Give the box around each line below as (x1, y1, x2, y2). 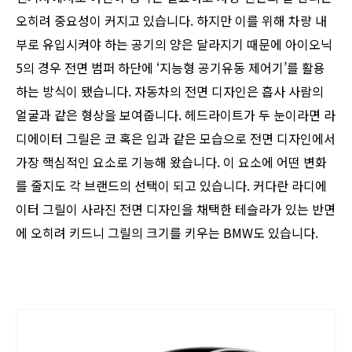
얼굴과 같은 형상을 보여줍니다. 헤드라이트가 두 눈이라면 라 (16, 104, 335, 124)
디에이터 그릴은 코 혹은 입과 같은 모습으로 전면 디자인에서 (16, 128, 335, 148)
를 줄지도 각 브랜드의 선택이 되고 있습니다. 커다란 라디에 (16, 175, 327, 195)
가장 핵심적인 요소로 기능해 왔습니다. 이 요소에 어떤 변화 (16, 152, 327, 171)
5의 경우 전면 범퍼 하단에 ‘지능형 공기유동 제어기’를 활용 (16, 57, 325, 77)
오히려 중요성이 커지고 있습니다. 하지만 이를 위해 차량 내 (16, 10, 327, 30)
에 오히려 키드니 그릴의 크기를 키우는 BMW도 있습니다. (16, 222, 318, 242)
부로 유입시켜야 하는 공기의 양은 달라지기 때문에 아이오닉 (16, 34, 332, 53)
